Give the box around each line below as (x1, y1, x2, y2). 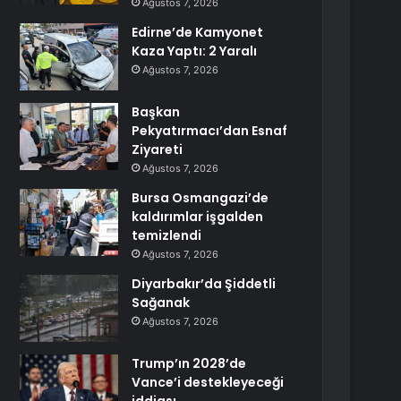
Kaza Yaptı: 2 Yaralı (132, 42, 258, 60)
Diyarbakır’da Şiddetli (132, 275, 277, 293)
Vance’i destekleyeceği (132, 373, 285, 391)
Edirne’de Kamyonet (132, 23, 264, 41)
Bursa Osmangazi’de (132, 189, 269, 207)
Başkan (132, 103, 181, 121)
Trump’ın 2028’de (132, 354, 247, 372)
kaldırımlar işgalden (132, 208, 264, 226)
